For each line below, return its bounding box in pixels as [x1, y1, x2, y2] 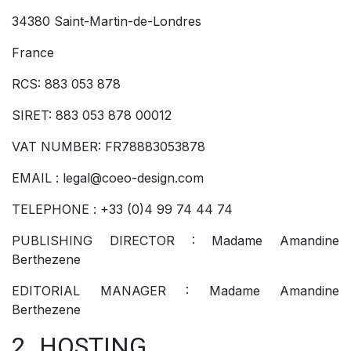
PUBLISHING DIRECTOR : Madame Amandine [12, 232, 339, 248]
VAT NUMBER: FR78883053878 [12, 138, 205, 154]
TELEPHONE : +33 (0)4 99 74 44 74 [12, 201, 233, 217]
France [12, 44, 54, 60]
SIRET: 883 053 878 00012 [12, 107, 172, 123]
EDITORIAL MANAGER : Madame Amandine [12, 282, 339, 299]
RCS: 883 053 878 [12, 75, 121, 92]
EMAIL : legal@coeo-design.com [12, 169, 204, 186]
